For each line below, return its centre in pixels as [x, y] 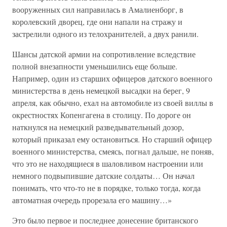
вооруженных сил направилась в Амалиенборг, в [98, 9]
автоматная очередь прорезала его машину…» [92, 200]
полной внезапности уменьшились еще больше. [95, 66]
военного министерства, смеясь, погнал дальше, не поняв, [113, 151]
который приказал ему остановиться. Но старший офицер [112, 139]
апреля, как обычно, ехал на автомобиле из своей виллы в [113, 103]
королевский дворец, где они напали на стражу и [97, 22]
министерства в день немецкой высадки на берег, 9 [101, 90]
